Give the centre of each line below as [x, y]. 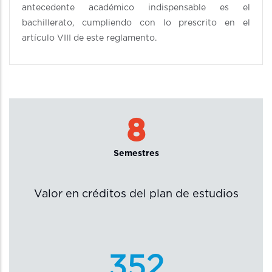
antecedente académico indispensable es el [136, 8]
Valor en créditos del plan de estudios [136, 195]
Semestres [136, 153]
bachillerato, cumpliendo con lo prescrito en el [136, 23]
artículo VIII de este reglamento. [89, 38]
